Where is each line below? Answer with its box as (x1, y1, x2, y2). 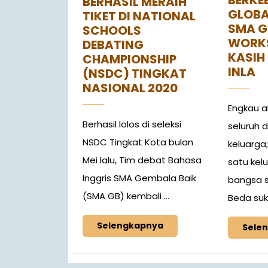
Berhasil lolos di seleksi (83, 118, 181, 131)
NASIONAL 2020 (83, 80, 178, 97)
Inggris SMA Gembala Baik (83, 172, 196, 185)
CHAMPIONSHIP (83, 51, 176, 68)
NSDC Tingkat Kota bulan (83, 136, 193, 149)
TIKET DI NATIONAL (83, 8, 196, 25)
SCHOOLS (83, 22, 141, 39)
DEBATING (83, 36, 144, 54)
